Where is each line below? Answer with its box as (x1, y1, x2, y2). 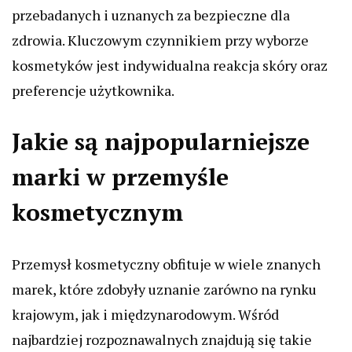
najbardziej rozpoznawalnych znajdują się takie (12, 330, 312, 350)
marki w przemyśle (12, 161, 229, 193)
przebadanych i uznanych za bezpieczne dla (12, 5, 290, 25)
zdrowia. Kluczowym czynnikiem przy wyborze (12, 31, 309, 50)
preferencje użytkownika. (12, 81, 174, 101)
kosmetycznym (12, 196, 183, 229)
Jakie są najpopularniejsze (12, 126, 310, 158)
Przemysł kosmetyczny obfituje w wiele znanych (12, 255, 321, 274)
